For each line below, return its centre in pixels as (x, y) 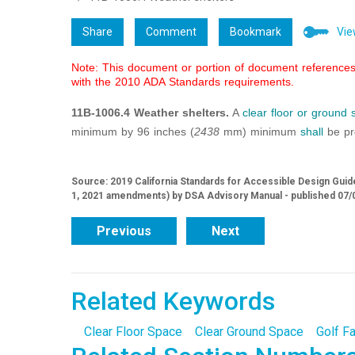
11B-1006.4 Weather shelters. (150, 113)
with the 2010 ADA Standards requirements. (182, 82)
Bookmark (255, 32)
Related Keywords (173, 302)
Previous (124, 231)
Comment (171, 32)
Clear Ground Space (249, 332)
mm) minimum (260, 132)
